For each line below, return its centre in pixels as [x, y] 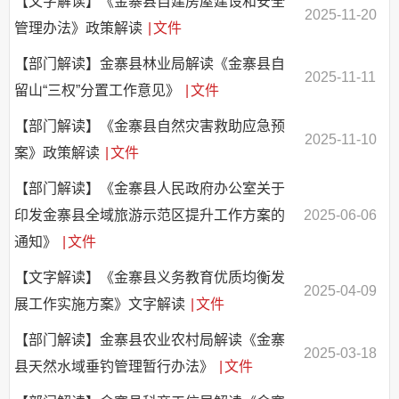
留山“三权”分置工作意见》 [99, 91]
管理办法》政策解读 [80, 28]
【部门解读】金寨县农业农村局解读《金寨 [150, 340]
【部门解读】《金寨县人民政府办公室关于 [150, 189]
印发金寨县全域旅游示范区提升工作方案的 [150, 216]
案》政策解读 [59, 153]
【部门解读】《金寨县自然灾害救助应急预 [150, 126]
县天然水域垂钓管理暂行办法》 [116, 367]
